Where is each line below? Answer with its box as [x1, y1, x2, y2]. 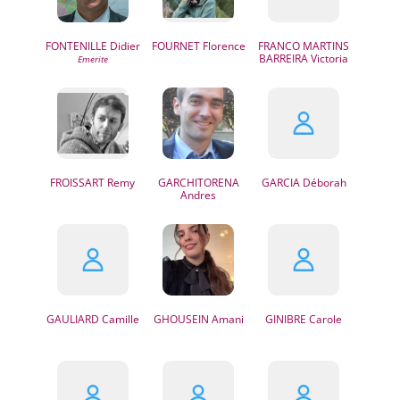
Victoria [308, 51, 349, 66]
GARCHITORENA [157, 175, 239, 190]
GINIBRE [265, 312, 307, 327]
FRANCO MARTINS [258, 38, 350, 54]
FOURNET [151, 38, 200, 54]
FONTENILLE [45, 38, 107, 54]
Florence [199, 38, 246, 54]
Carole [306, 312, 343, 327]
